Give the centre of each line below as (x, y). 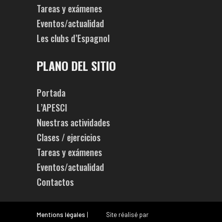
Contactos (55, 182)
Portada (51, 92)
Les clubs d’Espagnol (73, 38)
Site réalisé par (127, 214)
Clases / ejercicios (69, 137)
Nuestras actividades (73, 122)
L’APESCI (52, 107)
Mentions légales (61, 214)
